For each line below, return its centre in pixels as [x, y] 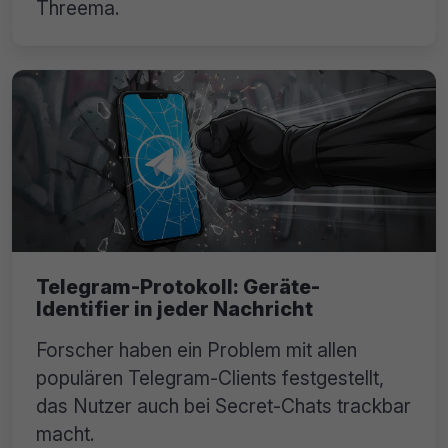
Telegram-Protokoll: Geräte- [178, 286]
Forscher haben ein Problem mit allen [196, 349]
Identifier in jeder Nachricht [174, 308]
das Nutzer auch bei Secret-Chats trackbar [223, 405]
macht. [65, 433]
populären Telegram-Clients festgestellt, [210, 377]
